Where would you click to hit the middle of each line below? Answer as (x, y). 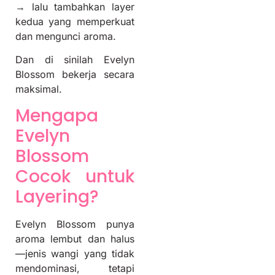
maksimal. (39, 89)
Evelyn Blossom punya (75, 224)
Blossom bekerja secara (75, 75)
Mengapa (57, 115)
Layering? (57, 196)
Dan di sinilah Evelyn (75, 60)
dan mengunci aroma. (66, 36)
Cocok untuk (75, 176)
